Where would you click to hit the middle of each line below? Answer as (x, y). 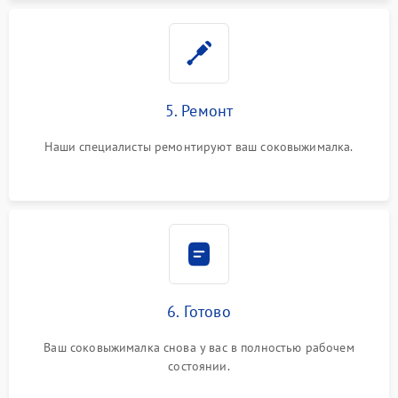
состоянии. (199, 366)
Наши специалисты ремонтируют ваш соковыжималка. (199, 147)
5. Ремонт (199, 111)
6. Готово (199, 311)
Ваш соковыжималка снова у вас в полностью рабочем (199, 347)
